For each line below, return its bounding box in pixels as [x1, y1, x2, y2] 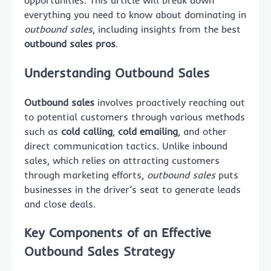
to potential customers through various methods [24, 110, 245, 123]
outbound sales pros [24, 38, 116, 50]
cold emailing [118, 125, 178, 137]
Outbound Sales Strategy [24, 243, 175, 260]
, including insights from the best [93, 23, 241, 35]
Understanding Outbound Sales [24, 64, 210, 80]
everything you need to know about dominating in [24, 8, 246, 21]
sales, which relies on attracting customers [24, 154, 220, 166]
